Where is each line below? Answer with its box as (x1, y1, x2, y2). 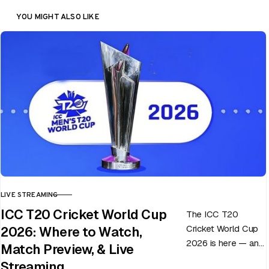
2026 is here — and (186, 238, 264, 249)
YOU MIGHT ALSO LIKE (16, 11, 100, 23)
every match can (186, 252, 253, 263)
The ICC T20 (186, 209, 238, 220)
